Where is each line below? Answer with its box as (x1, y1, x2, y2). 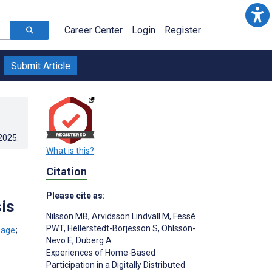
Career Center (64, 24, 123, 36)
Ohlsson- (160, 223, 195, 233)
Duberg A (74, 235, 112, 245)
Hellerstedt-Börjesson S (66, 223, 158, 233)
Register (165, 24, 201, 36)
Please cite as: (46, 190, 105, 200)
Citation (46, 165, 87, 178)
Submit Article (11, 60, 70, 72)
